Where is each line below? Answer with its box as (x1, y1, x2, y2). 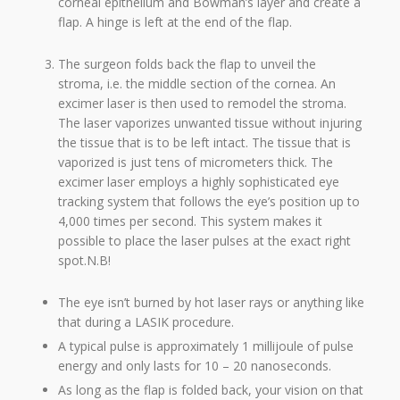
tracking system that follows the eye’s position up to (58, 192, 360, 210)
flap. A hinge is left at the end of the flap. (58, 12, 292, 30)
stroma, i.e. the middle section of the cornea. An (58, 74, 336, 92)
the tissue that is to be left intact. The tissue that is (58, 133, 351, 151)
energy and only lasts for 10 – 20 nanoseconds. (58, 356, 331, 374)
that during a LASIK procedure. (58, 312, 234, 330)
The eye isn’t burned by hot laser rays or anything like (58, 293, 364, 311)
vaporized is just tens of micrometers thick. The (58, 153, 333, 171)
